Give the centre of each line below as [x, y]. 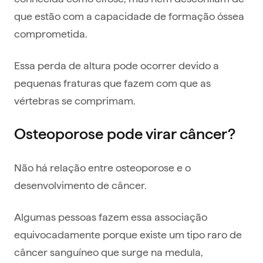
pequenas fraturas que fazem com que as [112, 83]
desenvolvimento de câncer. [80, 185]
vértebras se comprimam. [75, 100]
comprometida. [51, 33]
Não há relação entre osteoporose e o [102, 167]
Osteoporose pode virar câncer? [125, 134]
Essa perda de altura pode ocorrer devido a [117, 65]
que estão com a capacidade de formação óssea [129, 16]
